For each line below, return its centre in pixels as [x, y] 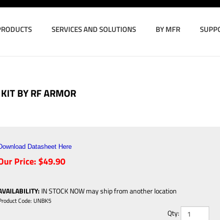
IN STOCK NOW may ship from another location [108, 191]
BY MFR [168, 29]
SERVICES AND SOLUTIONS [94, 29]
